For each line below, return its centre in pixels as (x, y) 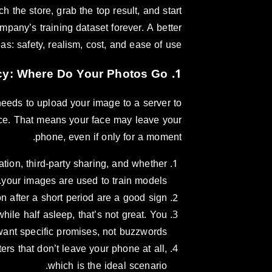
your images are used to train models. (84, 180)
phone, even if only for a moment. (109, 137)
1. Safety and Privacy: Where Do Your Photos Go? (178, 74)
